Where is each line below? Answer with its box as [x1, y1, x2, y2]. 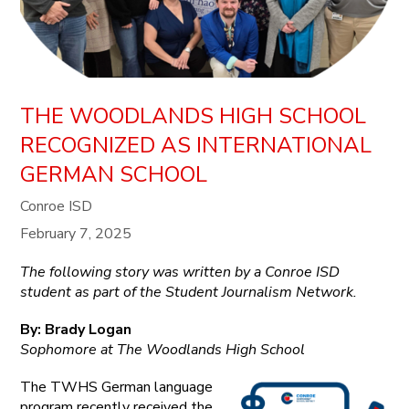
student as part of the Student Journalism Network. [20, 281, 358, 302]
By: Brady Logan [20, 319, 132, 340]
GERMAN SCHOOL [20, 159, 208, 189]
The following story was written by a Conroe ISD [20, 261, 341, 282]
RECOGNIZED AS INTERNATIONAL [20, 130, 372, 160]
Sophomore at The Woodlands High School [20, 339, 306, 360]
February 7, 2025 [20, 223, 132, 244]
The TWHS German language [20, 376, 214, 397]
